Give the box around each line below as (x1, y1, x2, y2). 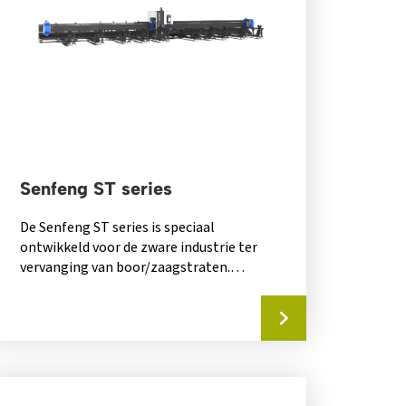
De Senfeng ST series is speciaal (20, 217, 216, 238)
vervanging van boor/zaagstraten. (20, 257, 231, 278)
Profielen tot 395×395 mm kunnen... (20, 277, 242, 298)
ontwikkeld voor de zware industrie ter (20, 237, 258, 258)
